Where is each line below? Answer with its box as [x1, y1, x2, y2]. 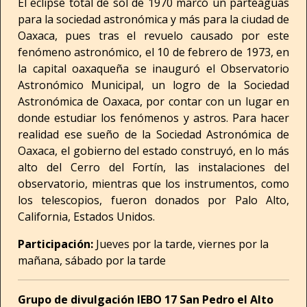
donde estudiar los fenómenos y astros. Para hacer [18, 110, 289, 125]
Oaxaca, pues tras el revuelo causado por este [18, 28, 289, 43]
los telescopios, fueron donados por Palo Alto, [18, 193, 289, 208]
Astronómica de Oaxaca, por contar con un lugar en [18, 94, 289, 109]
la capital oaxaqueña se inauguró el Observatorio [18, 61, 289, 76]
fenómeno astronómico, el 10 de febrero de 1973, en [18, 45, 289, 60]
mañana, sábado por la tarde [18, 253, 166, 268]
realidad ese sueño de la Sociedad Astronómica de [18, 127, 289, 142]
